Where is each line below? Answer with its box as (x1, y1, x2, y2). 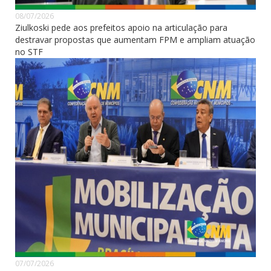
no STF (15, 46, 43, 58)
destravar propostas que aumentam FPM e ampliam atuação (15, 34, 255, 46)
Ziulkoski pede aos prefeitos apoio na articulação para (15, 22, 227, 34)
